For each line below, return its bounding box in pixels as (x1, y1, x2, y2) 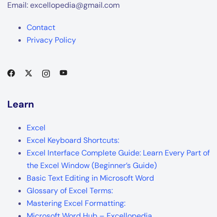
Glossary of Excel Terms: (27, 185, 113, 196)
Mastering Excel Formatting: (27, 198, 125, 208)
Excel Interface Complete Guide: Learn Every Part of (27, 147, 210, 158)
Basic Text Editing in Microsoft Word (27, 172, 154, 183)
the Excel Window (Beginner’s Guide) (27, 160, 157, 170)
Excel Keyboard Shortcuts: (27, 135, 119, 145)
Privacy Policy (27, 34, 76, 45)
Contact (27, 22, 55, 32)
